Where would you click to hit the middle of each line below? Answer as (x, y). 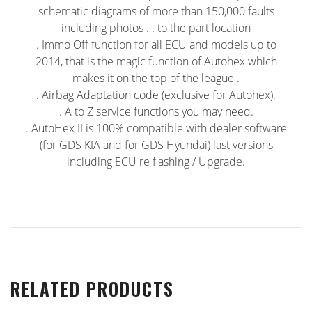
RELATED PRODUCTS (92, 288)
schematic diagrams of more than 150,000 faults (156, 11)
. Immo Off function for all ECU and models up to (156, 44)
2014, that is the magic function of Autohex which (156, 61)
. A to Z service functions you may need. (156, 111)
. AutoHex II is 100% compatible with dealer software (156, 128)
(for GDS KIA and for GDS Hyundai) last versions (156, 145)
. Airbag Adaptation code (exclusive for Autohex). (156, 94)
